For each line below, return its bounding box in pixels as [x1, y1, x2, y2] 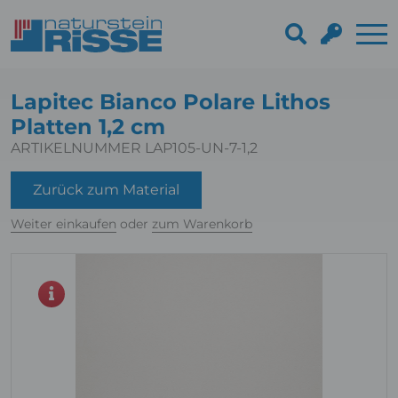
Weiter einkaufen [11, 216, 116, 232]
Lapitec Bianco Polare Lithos [11, 89, 330, 115]
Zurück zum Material [33, 181, 179, 198]
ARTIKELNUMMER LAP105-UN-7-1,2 [11, 139, 258, 156]
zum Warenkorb [152, 216, 252, 232]
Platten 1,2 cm [11, 114, 165, 139]
